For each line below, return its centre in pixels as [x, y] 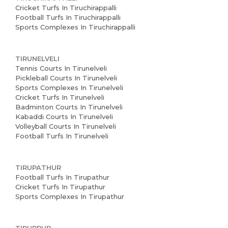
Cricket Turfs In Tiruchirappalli [66, 8]
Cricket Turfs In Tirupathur [60, 187]
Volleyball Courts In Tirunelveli [66, 126]
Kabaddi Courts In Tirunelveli [64, 117]
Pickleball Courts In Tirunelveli [66, 78]
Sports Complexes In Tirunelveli [69, 88]
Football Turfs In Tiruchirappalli [68, 17]
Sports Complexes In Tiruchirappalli [75, 27]
